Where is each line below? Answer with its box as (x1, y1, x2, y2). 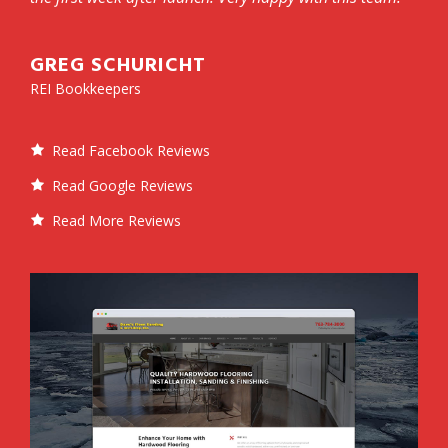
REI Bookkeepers (30, 79, 141, 99)
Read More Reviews (52, 211, 181, 231)
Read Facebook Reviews (52, 141, 210, 161)
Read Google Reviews (52, 176, 193, 196)
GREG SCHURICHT (30, 50, 206, 83)
